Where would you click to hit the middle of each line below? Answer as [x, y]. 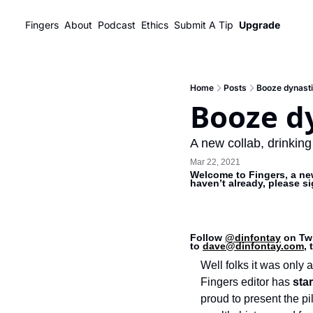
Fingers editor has [247, 282]
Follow [208, 238]
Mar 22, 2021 [215, 162]
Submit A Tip [204, 25]
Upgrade [260, 25]
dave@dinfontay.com [253, 246]
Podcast [117, 25]
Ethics [155, 25]
